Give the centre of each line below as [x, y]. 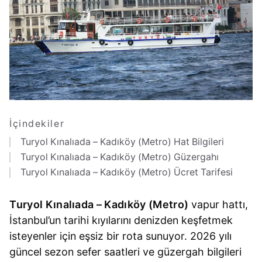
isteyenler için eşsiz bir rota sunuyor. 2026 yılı [121, 236]
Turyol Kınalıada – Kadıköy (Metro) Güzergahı [119, 157]
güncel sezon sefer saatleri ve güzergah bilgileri [126, 252]
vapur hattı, [218, 205]
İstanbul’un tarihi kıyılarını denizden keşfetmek [121, 220]
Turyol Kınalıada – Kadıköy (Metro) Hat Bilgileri [122, 142]
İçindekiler [37, 124]
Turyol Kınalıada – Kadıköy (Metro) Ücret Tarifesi [126, 172]
